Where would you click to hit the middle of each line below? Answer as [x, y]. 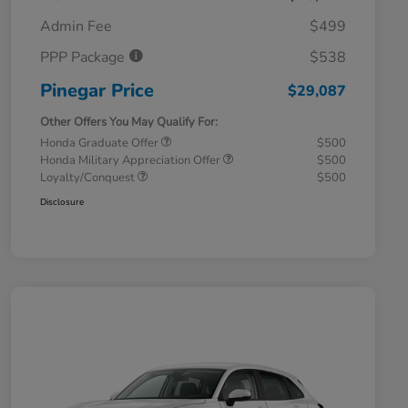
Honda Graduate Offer [101, 143]
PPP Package [84, 58]
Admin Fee [76, 27]
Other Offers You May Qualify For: [129, 122]
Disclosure [62, 203]
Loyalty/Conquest [89, 178]
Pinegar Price [97, 91]
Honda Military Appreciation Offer [132, 161]
